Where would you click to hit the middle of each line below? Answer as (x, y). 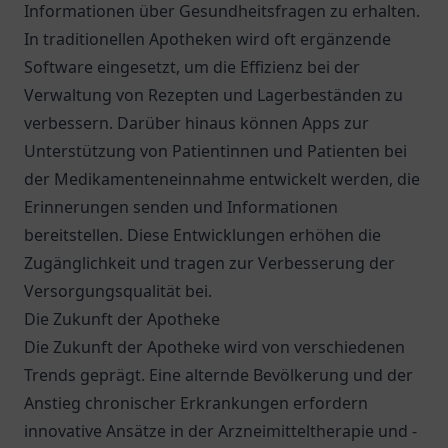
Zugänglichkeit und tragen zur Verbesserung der (209, 263)
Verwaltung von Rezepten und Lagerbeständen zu (213, 95)
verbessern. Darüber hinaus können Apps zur (196, 123)
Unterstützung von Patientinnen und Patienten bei (215, 151)
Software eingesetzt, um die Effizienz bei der (192, 67)
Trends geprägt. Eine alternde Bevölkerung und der (218, 375)
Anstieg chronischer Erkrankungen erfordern (196, 403)
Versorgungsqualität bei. (118, 291)
